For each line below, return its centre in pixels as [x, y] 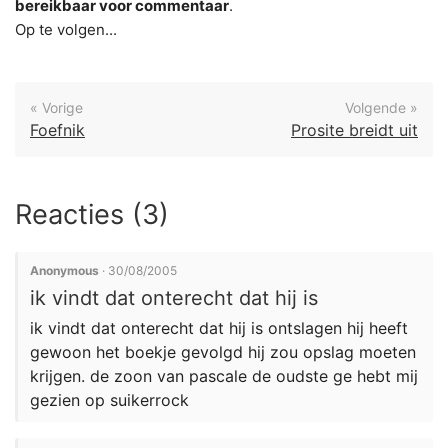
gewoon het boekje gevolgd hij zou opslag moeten [223, 352]
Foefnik [57, 130]
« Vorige [56, 107]
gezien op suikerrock [109, 400]
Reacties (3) [92, 214]
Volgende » [381, 107]
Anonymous [64, 270]
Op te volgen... [66, 29]
